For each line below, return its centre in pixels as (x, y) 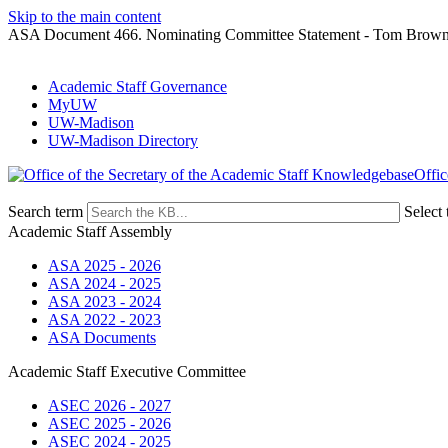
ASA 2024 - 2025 (104, 283)
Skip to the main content (84, 16)
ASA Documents (102, 337)
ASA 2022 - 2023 (104, 319)
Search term (45, 211)
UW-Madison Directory (123, 140)
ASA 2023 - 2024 (104, 301)
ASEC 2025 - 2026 (109, 423)
